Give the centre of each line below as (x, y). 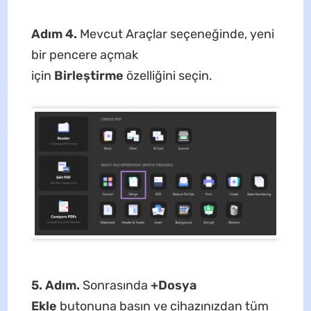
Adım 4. (55, 34)
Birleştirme (90, 75)
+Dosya (173, 286)
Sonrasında (116, 286)
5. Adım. (57, 286)
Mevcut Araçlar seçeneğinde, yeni (177, 34)
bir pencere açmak (84, 54)
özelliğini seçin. (169, 75)
